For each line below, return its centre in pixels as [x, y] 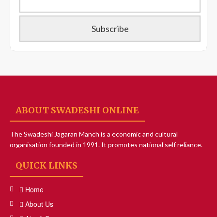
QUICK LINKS [46, 165]
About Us [39, 204]
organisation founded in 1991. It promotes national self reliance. [106, 144]
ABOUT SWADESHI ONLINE [77, 110]
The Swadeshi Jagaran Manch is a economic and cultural [94, 134]
